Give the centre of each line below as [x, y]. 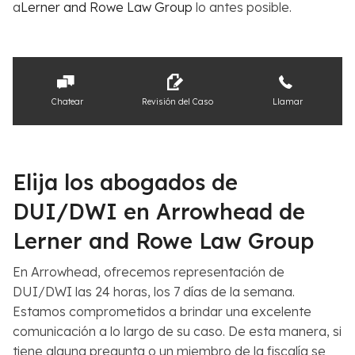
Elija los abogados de [125, 183]
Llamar [287, 101]
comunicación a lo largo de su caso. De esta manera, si [177, 332]
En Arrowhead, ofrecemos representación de [149, 272]
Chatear [68, 101]
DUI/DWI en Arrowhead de [159, 212]
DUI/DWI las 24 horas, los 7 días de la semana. [154, 292]
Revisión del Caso [177, 101]
